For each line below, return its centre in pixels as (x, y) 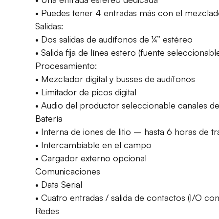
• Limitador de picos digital (86, 92)
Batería (49, 118)
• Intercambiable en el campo (93, 144)
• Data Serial (59, 184)
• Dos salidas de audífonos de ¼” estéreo (114, 39)
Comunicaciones (68, 171)
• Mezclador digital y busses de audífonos (115, 78)
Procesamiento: (66, 65)
